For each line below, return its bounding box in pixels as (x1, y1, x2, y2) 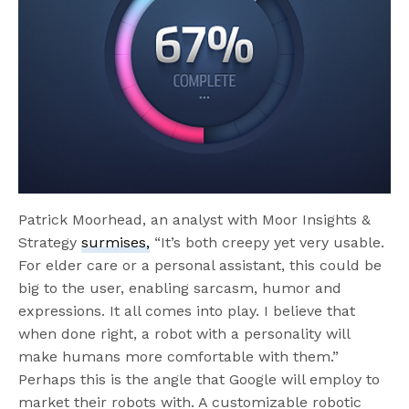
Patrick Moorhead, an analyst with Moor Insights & (18, 211, 372, 229)
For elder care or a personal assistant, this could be (18, 257, 383, 275)
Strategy (18, 234, 82, 252)
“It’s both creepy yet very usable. (150, 234, 385, 252)
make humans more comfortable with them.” (18, 348, 340, 366)
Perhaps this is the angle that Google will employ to (18, 371, 381, 389)
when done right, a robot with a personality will (18, 325, 351, 343)
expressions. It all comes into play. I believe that (18, 302, 356, 320)
